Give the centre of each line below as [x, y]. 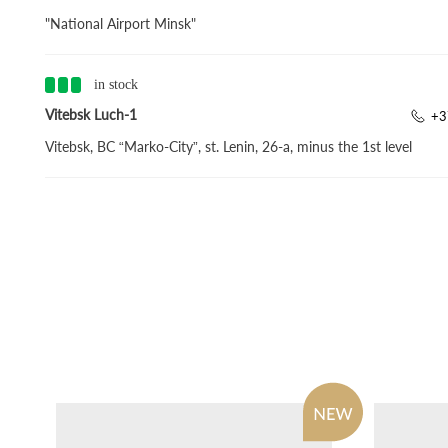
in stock [115, 84]
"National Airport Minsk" [120, 23]
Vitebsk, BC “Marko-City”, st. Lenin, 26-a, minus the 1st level [228, 146]
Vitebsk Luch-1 [90, 114]
